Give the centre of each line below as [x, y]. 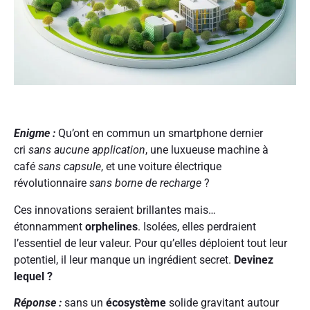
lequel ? [33, 276]
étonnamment [49, 226]
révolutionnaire [52, 183]
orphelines [111, 226]
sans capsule [70, 167]
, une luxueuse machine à [207, 150]
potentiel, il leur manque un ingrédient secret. [124, 259]
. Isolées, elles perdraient [197, 226]
